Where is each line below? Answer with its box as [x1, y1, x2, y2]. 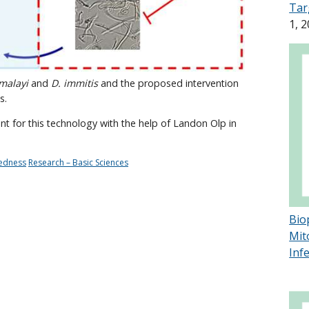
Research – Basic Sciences [28, 156, 128, 168]
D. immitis [51, 77, 98, 90]
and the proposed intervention [98, 77, 239, 90]
